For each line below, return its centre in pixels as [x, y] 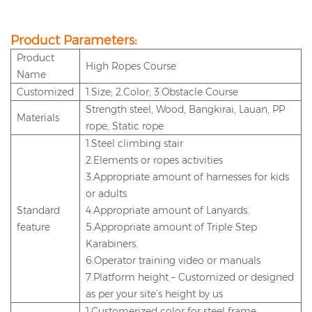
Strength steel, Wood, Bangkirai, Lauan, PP [185, 110]
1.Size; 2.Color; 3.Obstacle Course [162, 92]
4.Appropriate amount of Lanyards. [167, 211]
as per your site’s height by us [154, 294]
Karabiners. [112, 244]
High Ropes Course [131, 67]
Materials [38, 118]
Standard [38, 211]
